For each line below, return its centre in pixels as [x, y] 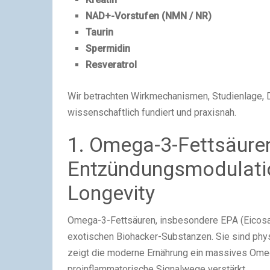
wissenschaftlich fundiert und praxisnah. [152, 113]
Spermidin [108, 49]
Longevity [111, 193]
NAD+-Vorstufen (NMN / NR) [149, 16]
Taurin [100, 32]
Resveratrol [111, 65]
